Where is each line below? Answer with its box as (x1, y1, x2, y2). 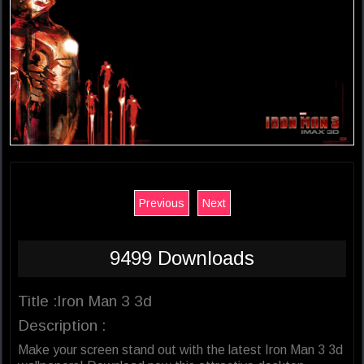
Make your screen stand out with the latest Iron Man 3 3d (18, 343, 343, 357)
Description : (18, 317, 106, 335)
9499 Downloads (110, 247, 254, 270)
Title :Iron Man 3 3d (18, 292, 152, 310)
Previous (138, 197, 184, 210)
